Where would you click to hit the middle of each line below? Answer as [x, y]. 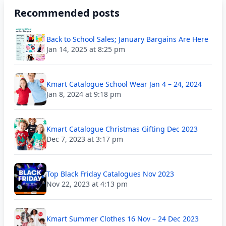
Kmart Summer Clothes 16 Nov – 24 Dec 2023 [123, 219]
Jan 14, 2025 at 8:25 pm [86, 49]
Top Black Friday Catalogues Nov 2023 [110, 174]
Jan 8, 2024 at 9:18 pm [84, 94]
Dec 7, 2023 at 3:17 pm [85, 139]
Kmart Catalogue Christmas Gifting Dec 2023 [122, 129]
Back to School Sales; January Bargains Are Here [127, 39]
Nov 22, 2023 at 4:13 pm [87, 184]
